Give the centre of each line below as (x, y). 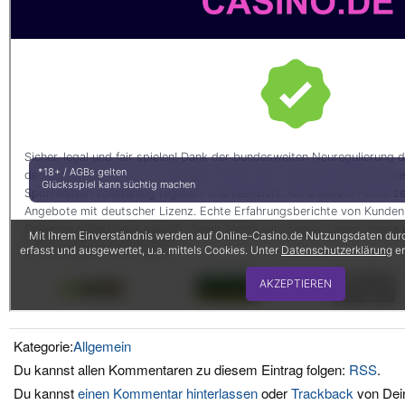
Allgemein (102, 346)
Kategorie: (43, 346)
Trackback (322, 393)
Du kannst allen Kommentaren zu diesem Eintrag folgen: (181, 370)
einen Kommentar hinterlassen (166, 393)
